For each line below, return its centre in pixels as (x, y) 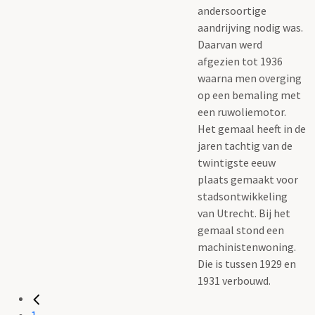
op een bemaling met (249, 95)
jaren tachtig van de (245, 145)
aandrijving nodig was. (250, 27)
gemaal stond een (241, 230)
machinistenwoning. (247, 246)
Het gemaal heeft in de (252, 128)
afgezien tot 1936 (240, 61)
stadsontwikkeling (243, 196)
